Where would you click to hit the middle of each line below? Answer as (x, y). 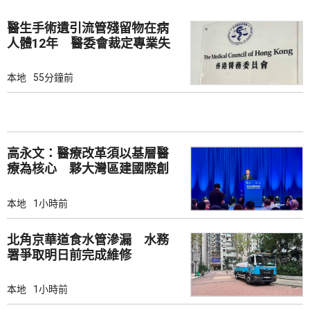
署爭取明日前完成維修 (69, 255)
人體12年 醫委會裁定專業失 (89, 43)
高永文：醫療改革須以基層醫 (88, 154)
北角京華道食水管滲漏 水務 (88, 239)
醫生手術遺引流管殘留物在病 (88, 28)
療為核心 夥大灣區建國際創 (88, 169)
